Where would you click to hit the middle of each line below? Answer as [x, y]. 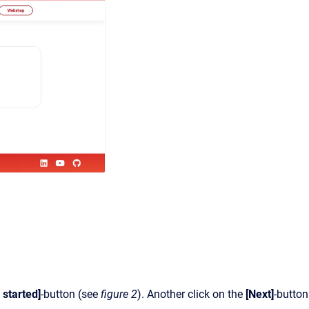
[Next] [260, 295]
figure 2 [119, 295]
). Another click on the [191, 295]
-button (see [71, 295]
